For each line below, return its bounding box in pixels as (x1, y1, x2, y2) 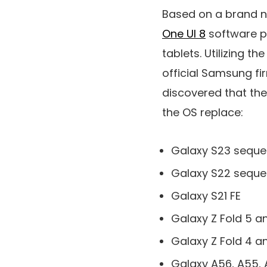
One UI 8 (162, 26, 206, 41)
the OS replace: (162, 105, 243, 120)
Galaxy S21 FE (171, 188, 241, 203)
